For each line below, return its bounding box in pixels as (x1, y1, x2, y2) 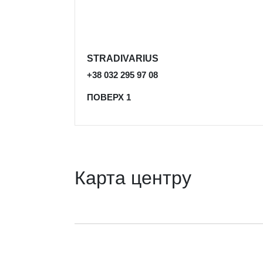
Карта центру (74, 167, 191, 188)
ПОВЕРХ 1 (86, 92, 131, 102)
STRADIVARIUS (86, 53, 159, 63)
